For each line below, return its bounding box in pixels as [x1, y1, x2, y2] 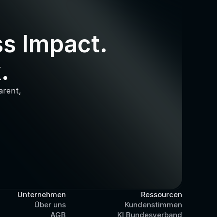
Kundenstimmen [124, 200, 182, 209]
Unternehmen [17, 190, 66, 199]
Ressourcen [141, 190, 182, 199]
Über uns [34, 200, 66, 209]
